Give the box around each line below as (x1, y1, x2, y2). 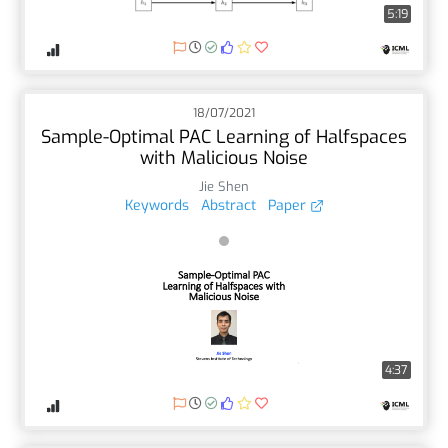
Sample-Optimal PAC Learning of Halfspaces (41, 124, 407, 149)
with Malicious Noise (140, 145, 308, 170)
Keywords (124, 195, 189, 215)
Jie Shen (199, 177, 249, 195)
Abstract (200, 195, 256, 215)
